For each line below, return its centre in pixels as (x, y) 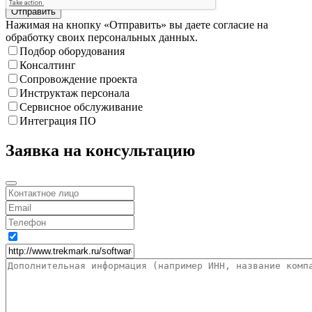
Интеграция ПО (58, 120)
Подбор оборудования (72, 51)
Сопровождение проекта (78, 79)
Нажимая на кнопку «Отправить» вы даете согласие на (137, 24)
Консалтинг (48, 65)
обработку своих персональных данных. (102, 37)
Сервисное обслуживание (81, 107)
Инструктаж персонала (75, 93)
